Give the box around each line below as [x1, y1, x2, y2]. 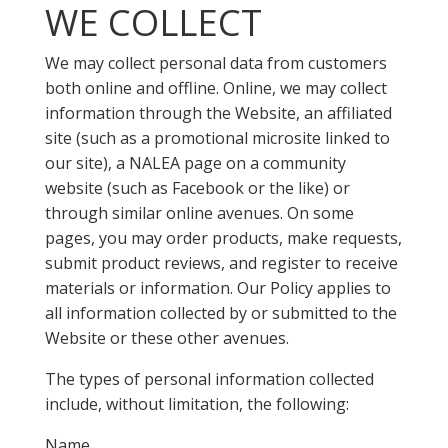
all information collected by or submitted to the [44, 302, 397, 324]
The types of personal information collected [44, 368, 374, 390]
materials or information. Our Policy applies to [44, 277, 391, 299]
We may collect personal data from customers [44, 52, 387, 74]
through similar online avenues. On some [44, 202, 354, 224]
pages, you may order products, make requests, [44, 227, 402, 249]
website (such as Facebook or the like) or [44, 177, 350, 199]
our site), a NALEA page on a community [44, 152, 346, 174]
